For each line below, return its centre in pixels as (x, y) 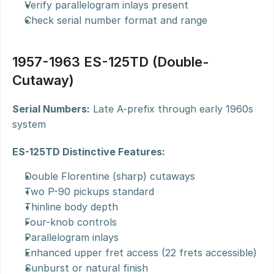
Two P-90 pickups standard (89, 191)
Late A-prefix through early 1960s (172, 109)
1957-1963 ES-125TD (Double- (111, 62)
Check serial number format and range (116, 20)
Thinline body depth (71, 207)
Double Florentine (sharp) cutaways (110, 176)
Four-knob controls (71, 222)
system (29, 124)
